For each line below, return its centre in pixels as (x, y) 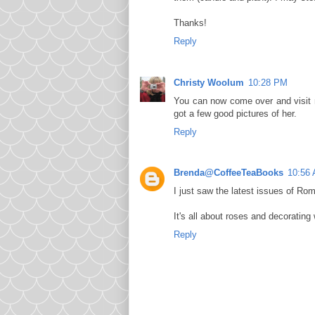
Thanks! (190, 23)
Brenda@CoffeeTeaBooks (229, 172)
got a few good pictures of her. (235, 113)
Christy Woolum (209, 82)
